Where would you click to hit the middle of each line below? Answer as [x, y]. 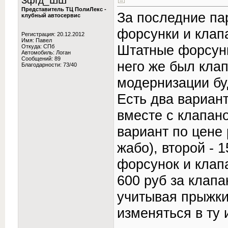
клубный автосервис [51, 15]
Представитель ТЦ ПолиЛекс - [64, 9]
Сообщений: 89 [41, 59]
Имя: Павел [37, 40]
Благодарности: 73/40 [49, 65]
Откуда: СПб [38, 46]
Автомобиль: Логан [46, 52]
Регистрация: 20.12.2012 [53, 34]
